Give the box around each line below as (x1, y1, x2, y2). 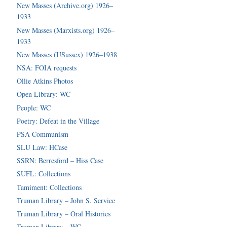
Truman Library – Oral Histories (17, 209, 111, 219)
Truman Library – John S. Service (17, 195, 116, 205)
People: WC (17, 102, 51, 112)
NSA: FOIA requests (17, 62, 77, 72)
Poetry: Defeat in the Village (17, 116, 100, 126)
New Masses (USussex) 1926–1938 (17, 49, 118, 59)
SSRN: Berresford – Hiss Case (17, 156, 104, 166)
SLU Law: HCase (17, 142, 68, 153)
